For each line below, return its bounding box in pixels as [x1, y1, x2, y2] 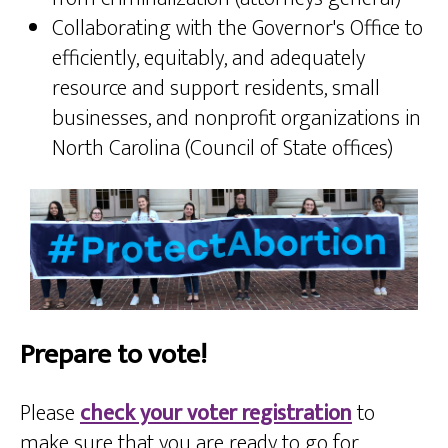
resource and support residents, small [52, 69, 380, 107]
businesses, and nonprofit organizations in [52, 99, 421, 137]
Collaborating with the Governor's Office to [52, 9, 423, 47]
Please [20, 395, 80, 433]
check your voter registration [80, 395, 352, 433]
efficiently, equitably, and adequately [52, 39, 365, 77]
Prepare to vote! [20, 331, 207, 379]
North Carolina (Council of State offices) [52, 129, 393, 167]
